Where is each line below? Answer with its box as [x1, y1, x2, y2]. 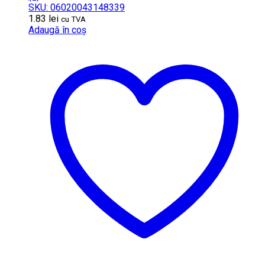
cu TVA [61, 14, 86, 24]
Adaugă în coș [28, 24, 86, 35]
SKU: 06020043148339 [28, 1, 125, 13]
